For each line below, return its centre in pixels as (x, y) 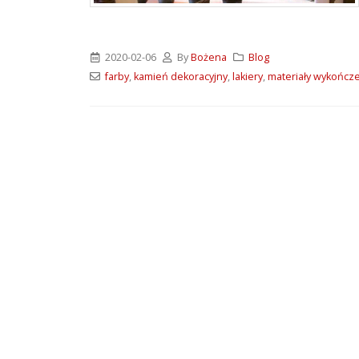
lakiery (247, 77)
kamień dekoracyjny (180, 77)
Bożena (209, 58)
